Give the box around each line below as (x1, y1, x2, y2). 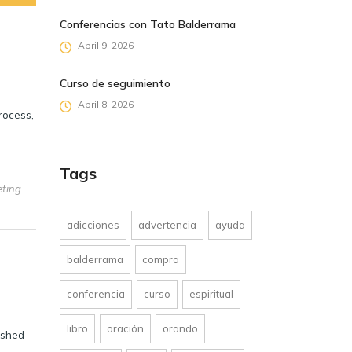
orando (163, 321, 198, 335)
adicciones (67, 218, 119, 231)
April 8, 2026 (78, 97, 134, 110)
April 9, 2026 (78, 38, 134, 51)
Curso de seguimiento (60, 75, 170, 90)
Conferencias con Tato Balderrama (60, 16, 236, 31)
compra (142, 252, 179, 266)
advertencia (138, 218, 196, 231)
